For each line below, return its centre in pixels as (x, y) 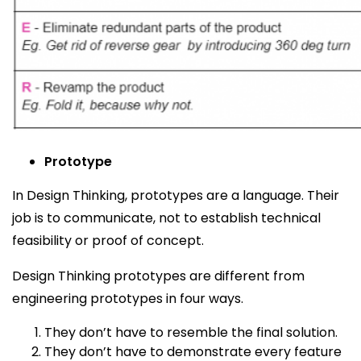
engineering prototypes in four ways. (128, 299)
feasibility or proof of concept (107, 241)
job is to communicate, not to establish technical (166, 218)
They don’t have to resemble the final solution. (193, 332)
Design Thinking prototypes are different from (158, 276)
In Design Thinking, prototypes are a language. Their (176, 195)
